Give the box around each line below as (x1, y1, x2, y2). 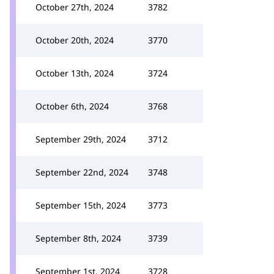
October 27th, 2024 (35, 1, 114, 13)
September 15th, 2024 (35, 199, 126, 211)
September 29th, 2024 (35, 133, 126, 145)
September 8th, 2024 (35, 232, 121, 244)
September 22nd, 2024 (35, 166, 128, 178)
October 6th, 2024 (35, 100, 109, 112)
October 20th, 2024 (35, 34, 114, 46)
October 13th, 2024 (35, 67, 114, 79)
